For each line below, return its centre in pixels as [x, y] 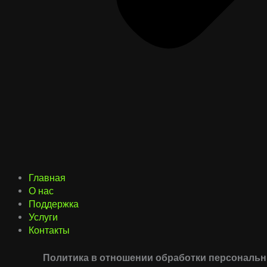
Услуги [43, 217]
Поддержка [54, 204]
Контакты [49, 230]
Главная [47, 178]
